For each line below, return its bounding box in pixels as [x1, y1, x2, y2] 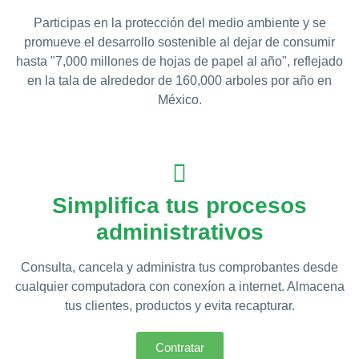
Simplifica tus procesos [52, 193, 307, 218]
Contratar [155, 341, 204, 354]
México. [157, 93, 202, 107]
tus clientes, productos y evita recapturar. [64, 299, 295, 313]
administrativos [95, 220, 264, 244]
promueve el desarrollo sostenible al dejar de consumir [24, 35, 335, 49]
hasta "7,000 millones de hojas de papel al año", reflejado [16, 54, 343, 68]
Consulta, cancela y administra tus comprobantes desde [21, 260, 338, 274]
